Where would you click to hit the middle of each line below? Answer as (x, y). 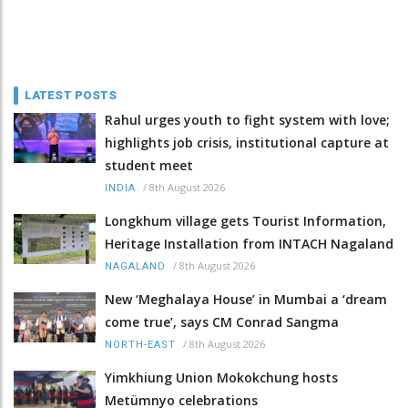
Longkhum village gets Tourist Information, (245, 220)
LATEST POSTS (71, 95)
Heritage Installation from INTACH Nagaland (249, 243)
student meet (149, 165)
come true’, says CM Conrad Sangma (222, 321)
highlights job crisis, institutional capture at (247, 142)
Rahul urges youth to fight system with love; (247, 119)
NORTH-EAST (140, 344)
